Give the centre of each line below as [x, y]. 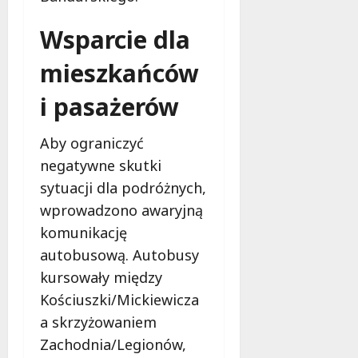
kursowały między [101, 277]
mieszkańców [119, 73]
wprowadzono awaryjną [121, 210]
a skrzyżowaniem [98, 322]
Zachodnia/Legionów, [113, 344]
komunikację [84, 232]
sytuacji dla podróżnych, [123, 187]
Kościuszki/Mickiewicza [119, 299]
